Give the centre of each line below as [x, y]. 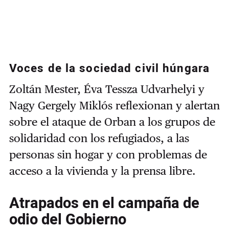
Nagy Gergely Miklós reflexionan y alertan [114, 105]
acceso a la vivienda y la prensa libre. [102, 170]
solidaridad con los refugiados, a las [99, 138]
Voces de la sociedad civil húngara [109, 69]
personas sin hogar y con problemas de [108, 154]
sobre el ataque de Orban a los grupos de [112, 121]
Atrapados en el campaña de [104, 203]
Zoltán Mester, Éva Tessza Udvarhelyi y [107, 89]
